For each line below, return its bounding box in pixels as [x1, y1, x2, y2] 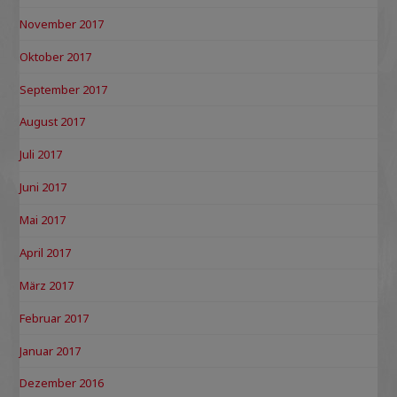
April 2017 [19, 244, 72, 261]
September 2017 [19, 81, 108, 97]
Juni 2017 [19, 179, 67, 196]
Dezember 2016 [19, 375, 105, 392]
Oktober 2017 [19, 48, 92, 65]
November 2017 [19, 15, 105, 32]
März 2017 [19, 276, 74, 293]
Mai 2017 [19, 212, 66, 229]
